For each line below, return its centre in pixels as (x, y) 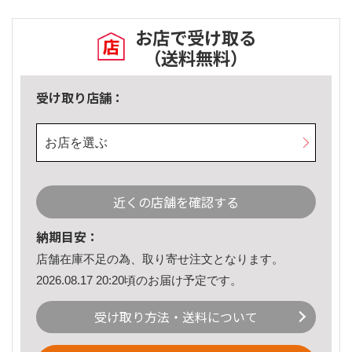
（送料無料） (196, 58)
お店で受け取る (196, 37)
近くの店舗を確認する (176, 202)
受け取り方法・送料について (176, 317)
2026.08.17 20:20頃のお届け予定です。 (139, 280)
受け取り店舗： (80, 98)
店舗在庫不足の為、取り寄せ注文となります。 (160, 259)
